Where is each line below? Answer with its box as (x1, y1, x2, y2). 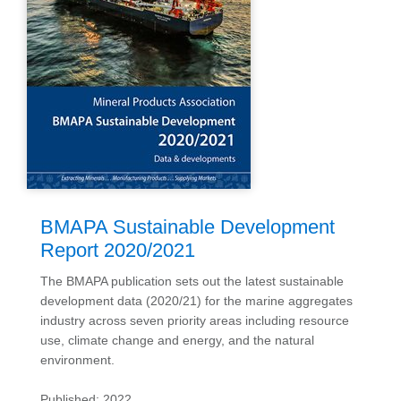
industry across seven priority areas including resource (40, 312, 349, 328)
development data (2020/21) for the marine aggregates (40, 293, 353, 308)
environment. (40, 352, 115, 367)
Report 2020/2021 (40, 238, 195, 261)
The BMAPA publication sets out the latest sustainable (40, 273, 344, 288)
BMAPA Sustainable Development (40, 215, 335, 238)
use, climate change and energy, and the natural (40, 332, 314, 347)
